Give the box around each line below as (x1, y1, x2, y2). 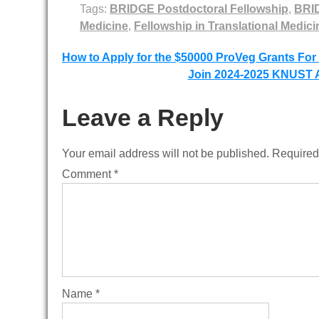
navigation (61, 74, 182, 102)
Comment (62, 168, 114, 181)
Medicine (80, 20, 128, 33)
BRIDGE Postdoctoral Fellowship (110, 3, 288, 16)
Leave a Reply (62, 104, 224, 132)
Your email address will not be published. (62, 147, 269, 160)
